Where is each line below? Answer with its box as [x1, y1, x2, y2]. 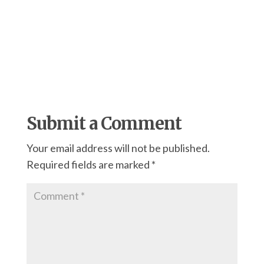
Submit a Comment [26, 112, 181, 134]
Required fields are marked [26, 157, 151, 171]
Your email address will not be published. [26, 141, 210, 154]
